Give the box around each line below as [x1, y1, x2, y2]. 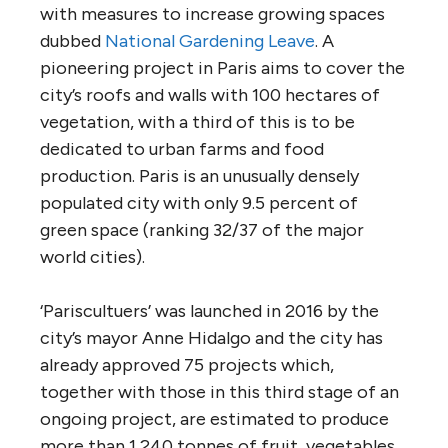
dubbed [40, 29, 105, 52]
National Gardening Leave [105, 29, 315, 52]
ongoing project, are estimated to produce [40, 407, 389, 430]
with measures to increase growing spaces [40, 2, 385, 25]
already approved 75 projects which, [40, 353, 334, 376]
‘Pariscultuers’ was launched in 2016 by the [40, 299, 379, 322]
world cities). [40, 245, 145, 268]
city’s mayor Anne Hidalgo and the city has [40, 326, 383, 349]
